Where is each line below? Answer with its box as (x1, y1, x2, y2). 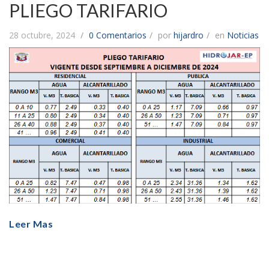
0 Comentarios (89, 29, 147, 41)
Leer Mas (9, 217, 53, 229)
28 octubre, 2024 (9, 29, 77, 41)
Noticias (227, 29, 259, 41)
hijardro (174, 29, 204, 41)
